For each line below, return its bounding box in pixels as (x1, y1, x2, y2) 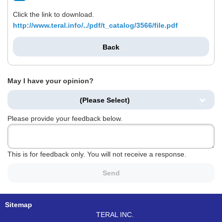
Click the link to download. (13, 10, 94, 19)
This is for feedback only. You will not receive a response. (7, 150, 186, 158)
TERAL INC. (96, 210, 134, 219)
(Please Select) (80, 96, 130, 104)
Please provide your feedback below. (7, 114, 122, 122)
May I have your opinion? (7, 77, 94, 85)
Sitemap (5, 200, 32, 209)
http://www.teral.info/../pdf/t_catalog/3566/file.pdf (13, 21, 178, 30)
